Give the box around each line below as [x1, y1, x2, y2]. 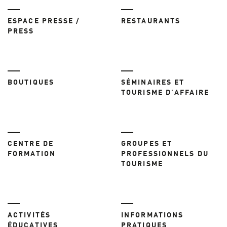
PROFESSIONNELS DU [121, 150, 209, 158]
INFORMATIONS [121, 212, 184, 219]
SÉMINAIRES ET [121, 79, 185, 87]
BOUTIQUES [8, 79, 54, 87]
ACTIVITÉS [8, 212, 51, 219]
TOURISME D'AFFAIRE [121, 89, 209, 97]
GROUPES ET [121, 140, 172, 148]
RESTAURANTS [121, 18, 181, 25]
